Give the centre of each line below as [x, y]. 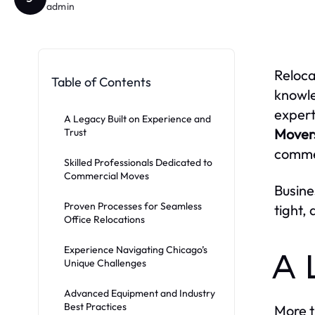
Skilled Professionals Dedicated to [138, 163]
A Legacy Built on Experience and [137, 119]
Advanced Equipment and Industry [140, 294]
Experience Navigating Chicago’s [136, 250]
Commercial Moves [107, 176]
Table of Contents [101, 82]
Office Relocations [104, 220]
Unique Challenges [105, 263]
